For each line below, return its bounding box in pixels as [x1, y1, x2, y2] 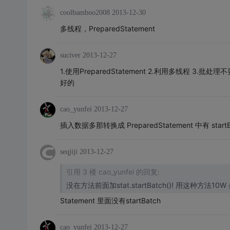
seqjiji [60, 148, 78, 156]
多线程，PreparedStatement [60, 24, 155, 33]
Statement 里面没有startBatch [60, 196, 161, 205]
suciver [60, 51, 81, 59]
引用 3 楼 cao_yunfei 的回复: [66, 167, 160, 176]
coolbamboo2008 [60, 9, 110, 16]
